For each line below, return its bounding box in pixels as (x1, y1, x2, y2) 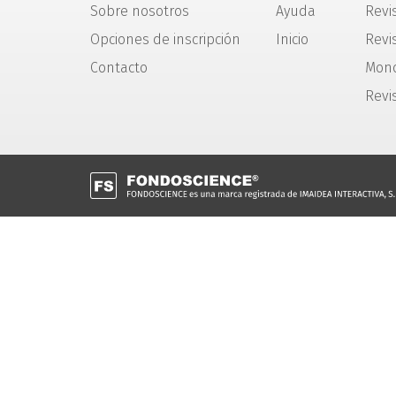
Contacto (90, 59, 148, 76)
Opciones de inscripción (90, 31, 240, 48)
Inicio (276, 31, 308, 48)
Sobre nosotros (90, 3, 189, 19)
